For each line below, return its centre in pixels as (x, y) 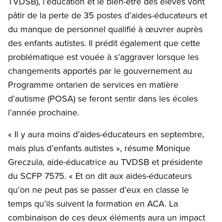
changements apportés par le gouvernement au (100, 71)
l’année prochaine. (44, 112)
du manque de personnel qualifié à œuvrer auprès (105, 29)
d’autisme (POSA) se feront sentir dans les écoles (103, 99)
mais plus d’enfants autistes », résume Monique (99, 148)
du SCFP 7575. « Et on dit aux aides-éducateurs (100, 176)
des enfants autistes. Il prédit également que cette (104, 43)
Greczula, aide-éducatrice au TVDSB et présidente (105, 162)
